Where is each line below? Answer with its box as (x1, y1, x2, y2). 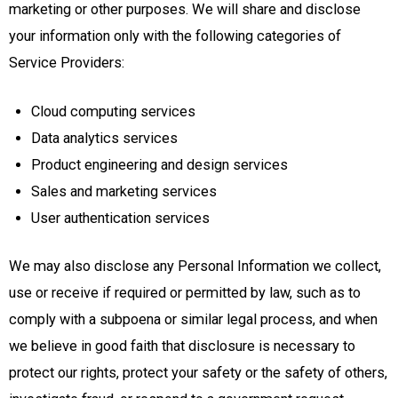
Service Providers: (9, 53, 124, 71)
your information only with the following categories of (9, 27, 341, 44)
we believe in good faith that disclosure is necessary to (9, 338, 355, 355)
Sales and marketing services (30, 182, 217, 200)
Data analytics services (30, 129, 178, 147)
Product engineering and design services (30, 155, 288, 173)
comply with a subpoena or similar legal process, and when (9, 311, 378, 329)
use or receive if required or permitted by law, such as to (9, 284, 361, 302)
